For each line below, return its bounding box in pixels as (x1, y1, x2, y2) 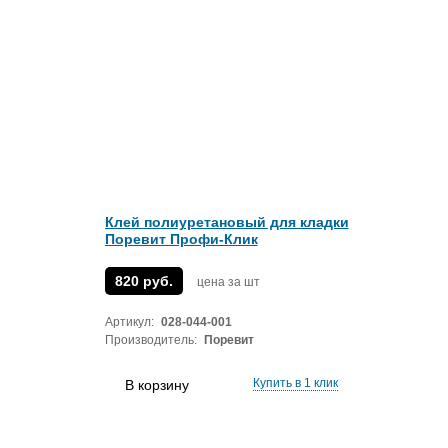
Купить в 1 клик (252, 376, 338, 390)
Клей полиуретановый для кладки (104, 214, 349, 230)
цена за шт (196, 275, 260, 289)
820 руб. (114, 273, 173, 289)
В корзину (124, 377, 189, 393)
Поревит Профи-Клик (104, 231, 258, 247)
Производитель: (104, 333, 197, 347)
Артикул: (104, 315, 154, 329)
